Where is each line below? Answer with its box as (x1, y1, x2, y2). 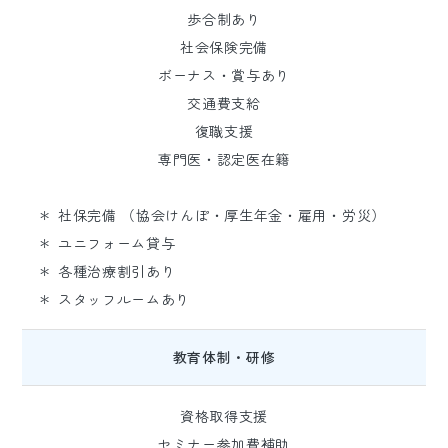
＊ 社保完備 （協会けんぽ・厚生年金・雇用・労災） (38, 205, 386, 225)
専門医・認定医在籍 (157, 149, 291, 169)
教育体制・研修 (172, 347, 276, 367)
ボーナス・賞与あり (157, 65, 291, 85)
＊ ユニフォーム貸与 (38, 233, 176, 253)
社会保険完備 (179, 37, 269, 57)
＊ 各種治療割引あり (38, 261, 176, 281)
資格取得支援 (179, 406, 269, 426)
